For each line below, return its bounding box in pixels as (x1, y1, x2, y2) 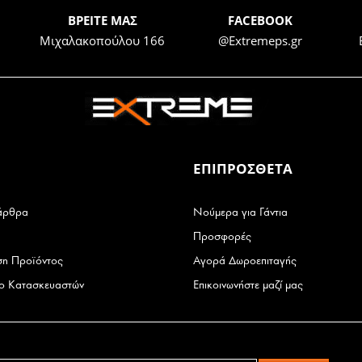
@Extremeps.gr (217, 32, 302, 49)
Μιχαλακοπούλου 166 (40, 32, 165, 49)
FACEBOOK (227, 12, 293, 29)
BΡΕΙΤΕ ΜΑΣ (67, 12, 137, 29)
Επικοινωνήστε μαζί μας (193, 278, 303, 293)
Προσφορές (193, 229, 251, 244)
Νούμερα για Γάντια (193, 205, 288, 220)
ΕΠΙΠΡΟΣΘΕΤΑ (193, 159, 293, 179)
